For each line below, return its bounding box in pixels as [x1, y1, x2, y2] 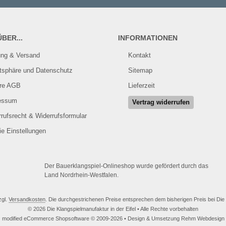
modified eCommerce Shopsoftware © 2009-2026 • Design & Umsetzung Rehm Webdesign [2, 215, 224, 221]
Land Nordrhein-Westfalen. [44, 172, 119, 179]
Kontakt [128, 51, 151, 59]
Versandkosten [8, 196, 45, 202]
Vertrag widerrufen [132, 98, 190, 106]
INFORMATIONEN [118, 34, 178, 42]
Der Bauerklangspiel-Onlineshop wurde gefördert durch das [44, 162, 208, 169]
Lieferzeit [128, 82, 155, 89]
